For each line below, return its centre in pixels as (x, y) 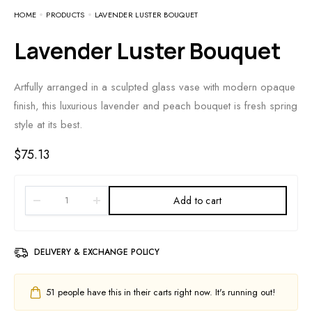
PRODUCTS (65, 14)
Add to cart (198, 200)
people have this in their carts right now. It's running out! (165, 292)
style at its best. (48, 124)
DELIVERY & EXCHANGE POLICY (97, 252)
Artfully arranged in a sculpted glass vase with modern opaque (155, 87)
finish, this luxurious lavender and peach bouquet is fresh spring (156, 106)
